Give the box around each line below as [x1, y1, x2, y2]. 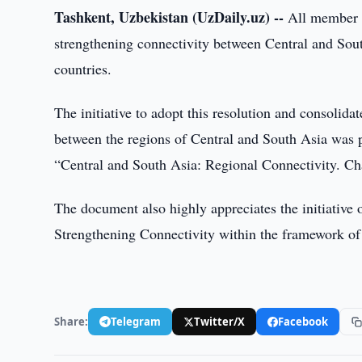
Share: [54, 314, 89, 329]
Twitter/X [194, 314, 246, 329]
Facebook [278, 314, 329, 329]
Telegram [111, 314, 162, 329]
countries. [54, 59, 112, 78]
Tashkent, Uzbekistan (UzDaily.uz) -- [54, 6, 284, 27]
